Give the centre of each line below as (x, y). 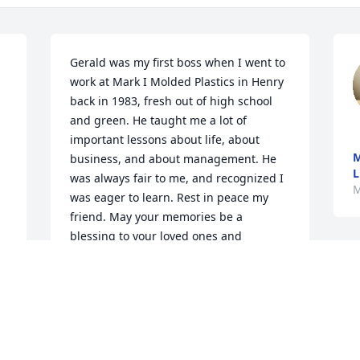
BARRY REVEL (107, 292)
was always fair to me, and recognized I (177, 178)
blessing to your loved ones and (156, 236)
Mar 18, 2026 (105, 309)
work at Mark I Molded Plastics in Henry (177, 82)
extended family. (115, 256)
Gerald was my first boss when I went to (178, 63)
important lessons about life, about (165, 140)
